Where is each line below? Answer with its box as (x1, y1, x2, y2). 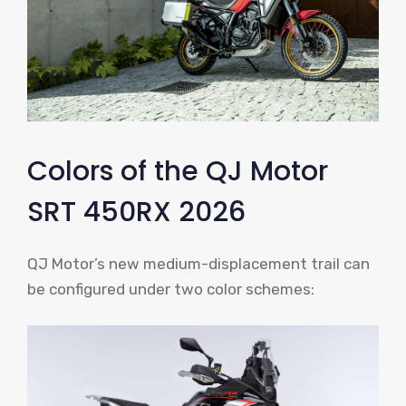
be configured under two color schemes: (27, 280, 314, 299)
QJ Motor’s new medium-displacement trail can (27, 255, 370, 274)
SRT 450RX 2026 (27, 193, 246, 232)
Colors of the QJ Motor (27, 152, 328, 191)
